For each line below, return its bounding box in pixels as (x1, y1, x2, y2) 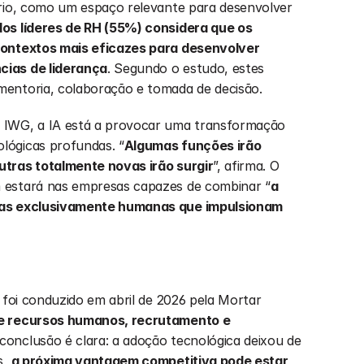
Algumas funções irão (123, 137, 262, 154)
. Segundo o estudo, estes (107, 60, 264, 76)
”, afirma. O (213, 158, 279, 174)
